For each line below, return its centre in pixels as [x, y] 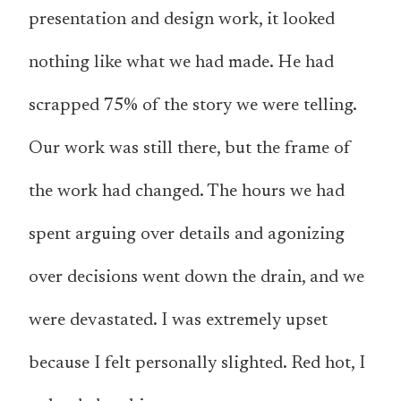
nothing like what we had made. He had [181, 63]
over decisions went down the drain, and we [196, 278]
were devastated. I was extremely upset [178, 321]
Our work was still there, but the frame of [190, 149]
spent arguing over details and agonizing [187, 235]
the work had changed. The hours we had [187, 192]
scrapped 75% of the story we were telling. [192, 106]
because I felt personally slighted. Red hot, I [197, 364]
